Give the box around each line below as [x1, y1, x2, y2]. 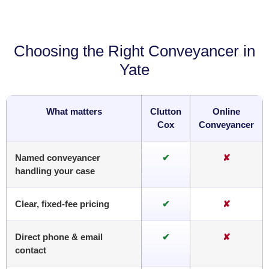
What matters [46, 106, 102, 117]
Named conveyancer [15, 153, 100, 163]
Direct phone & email [15, 232, 103, 243]
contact [15, 245, 46, 256]
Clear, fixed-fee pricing [15, 199, 109, 210]
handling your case [15, 166, 95, 177]
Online [213, 106, 240, 117]
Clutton [150, 106, 181, 117]
